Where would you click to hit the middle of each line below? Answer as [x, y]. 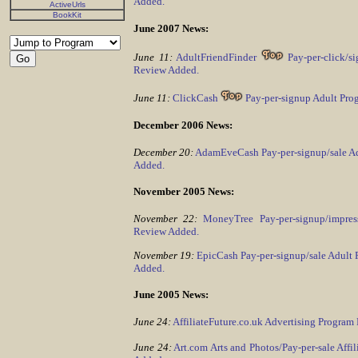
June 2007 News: [171, 28]
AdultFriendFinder [219, 58]
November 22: [166, 219]
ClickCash [197, 98]
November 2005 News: [184, 192]
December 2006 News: [183, 125]
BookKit [67, 15]
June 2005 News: [171, 295]
